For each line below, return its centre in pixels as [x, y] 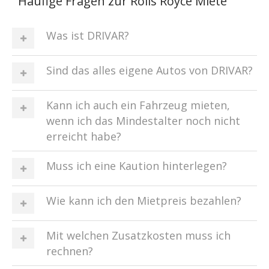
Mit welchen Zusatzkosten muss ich [138, 235]
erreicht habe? [84, 136]
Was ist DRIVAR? [88, 35]
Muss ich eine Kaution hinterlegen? [137, 166]
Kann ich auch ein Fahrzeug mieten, [138, 105]
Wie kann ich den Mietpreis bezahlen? [144, 201]
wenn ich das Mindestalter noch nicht [143, 121]
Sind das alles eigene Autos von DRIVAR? [150, 70]
